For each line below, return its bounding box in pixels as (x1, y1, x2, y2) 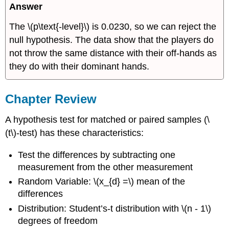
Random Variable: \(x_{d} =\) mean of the (18, 176, 186, 187)
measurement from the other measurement (18, 162, 193, 172)
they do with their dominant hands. (9, 61, 150, 72)
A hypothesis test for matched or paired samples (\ (5, 114, 210, 125)
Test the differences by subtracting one (18, 149, 176, 160)
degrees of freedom (18, 215, 98, 226)
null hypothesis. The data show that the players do (9, 34, 214, 45)
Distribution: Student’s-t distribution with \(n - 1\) (18, 203, 212, 214)
